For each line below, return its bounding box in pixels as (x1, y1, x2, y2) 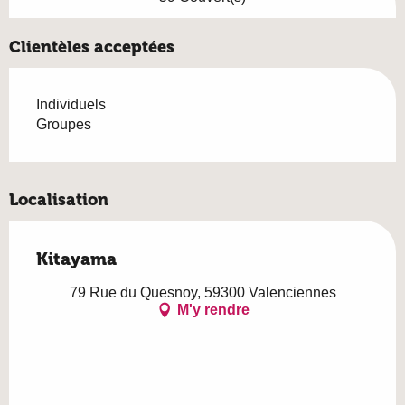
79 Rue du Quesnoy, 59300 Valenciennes (69, 284, 336, 300)
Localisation (9, 189, 108, 210)
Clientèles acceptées (9, 36, 174, 57)
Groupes (36, 116, 91, 132)
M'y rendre (177, 302, 250, 318)
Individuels (36, 96, 106, 112)
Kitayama (36, 248, 117, 269)
